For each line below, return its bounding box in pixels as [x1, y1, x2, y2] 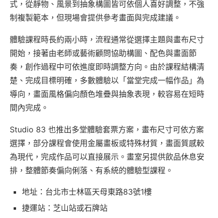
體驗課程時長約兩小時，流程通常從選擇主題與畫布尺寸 [10, 34, 204, 44]
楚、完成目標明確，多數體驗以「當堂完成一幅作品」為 [10, 75, 204, 85]
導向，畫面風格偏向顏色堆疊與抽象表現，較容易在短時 [10, 89, 204, 99]
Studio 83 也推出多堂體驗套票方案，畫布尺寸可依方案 [10, 124, 204, 134]
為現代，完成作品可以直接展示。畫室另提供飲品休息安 [10, 151, 204, 162]
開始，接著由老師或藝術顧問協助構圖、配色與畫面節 [10, 48, 197, 58]
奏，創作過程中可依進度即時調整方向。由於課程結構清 [10, 61, 204, 72]
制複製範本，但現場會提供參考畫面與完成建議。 [10, 12, 181, 22]
